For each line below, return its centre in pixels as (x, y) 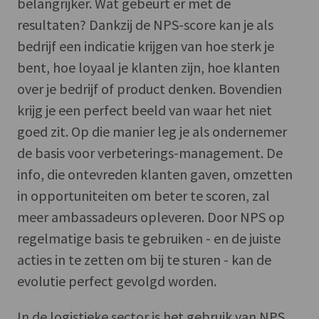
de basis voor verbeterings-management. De (150, 152)
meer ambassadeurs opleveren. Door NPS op (151, 216)
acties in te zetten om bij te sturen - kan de (144, 259)
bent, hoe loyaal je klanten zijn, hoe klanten (148, 67)
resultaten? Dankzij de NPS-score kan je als (145, 24)
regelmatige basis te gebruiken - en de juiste (149, 238)
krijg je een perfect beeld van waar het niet (145, 110)
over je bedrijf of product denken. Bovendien (150, 88)
